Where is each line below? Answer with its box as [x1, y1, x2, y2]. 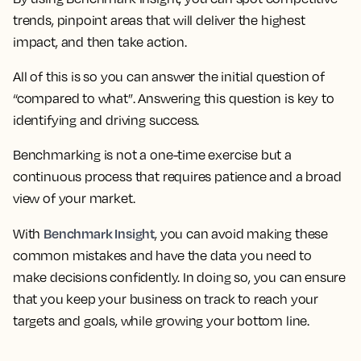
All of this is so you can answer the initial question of [13, 68, 325, 85]
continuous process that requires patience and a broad [13, 168, 342, 185]
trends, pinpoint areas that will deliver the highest [13, 12, 305, 28]
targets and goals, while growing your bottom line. [13, 313, 310, 329]
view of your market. [13, 190, 135, 206]
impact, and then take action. [13, 34, 187, 50]
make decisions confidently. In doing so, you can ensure [13, 269, 346, 285]
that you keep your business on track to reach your [13, 291, 319, 307]
